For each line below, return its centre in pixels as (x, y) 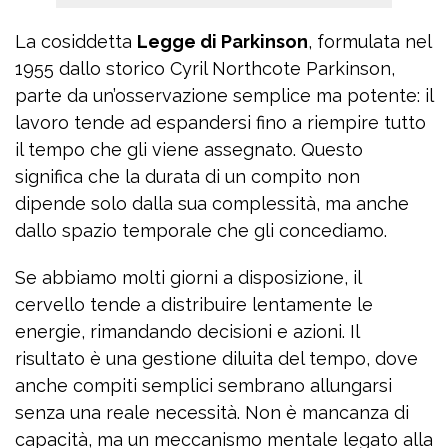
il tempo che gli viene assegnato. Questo (189, 150)
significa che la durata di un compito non (187, 177)
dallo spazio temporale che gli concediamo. (201, 231)
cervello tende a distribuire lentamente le (194, 305)
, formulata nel (369, 42)
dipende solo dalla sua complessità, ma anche (212, 204)
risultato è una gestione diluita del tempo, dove (216, 359)
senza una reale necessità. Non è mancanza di (212, 413)
